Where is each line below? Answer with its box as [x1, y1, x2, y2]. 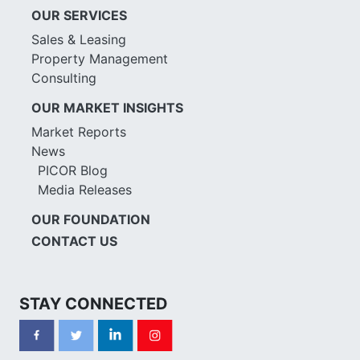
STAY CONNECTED [19, 294, 168, 314]
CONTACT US [31, 233, 117, 250]
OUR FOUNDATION [31, 211, 150, 228]
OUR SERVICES [31, 7, 127, 24]
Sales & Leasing [31, 31, 126, 48]
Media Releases [38, 182, 132, 198]
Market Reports [31, 124, 126, 141]
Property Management [31, 51, 168, 67]
